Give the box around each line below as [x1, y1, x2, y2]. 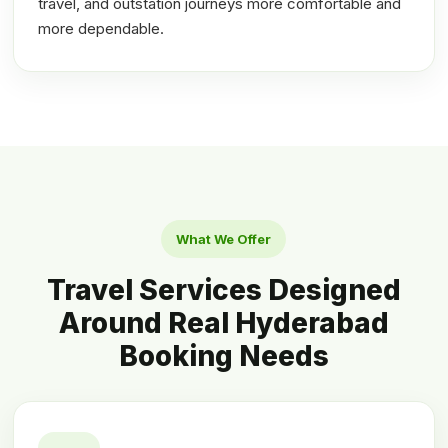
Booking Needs [118, 339, 329, 374]
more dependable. [38, 19, 165, 39]
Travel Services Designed [46, 273, 401, 308]
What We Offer [176, 231, 272, 248]
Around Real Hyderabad [58, 306, 389, 341]
